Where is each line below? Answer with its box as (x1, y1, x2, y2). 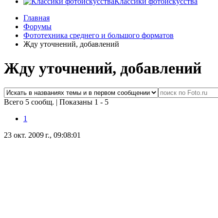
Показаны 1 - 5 (59, 98, 109, 107)
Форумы (23, 22, 52, 31)
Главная (23, 14, 50, 22)
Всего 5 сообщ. (4, 98, 56, 107)
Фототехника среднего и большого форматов (23, 31, 174, 40)
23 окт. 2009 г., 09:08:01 (4, 131, 81, 140)
